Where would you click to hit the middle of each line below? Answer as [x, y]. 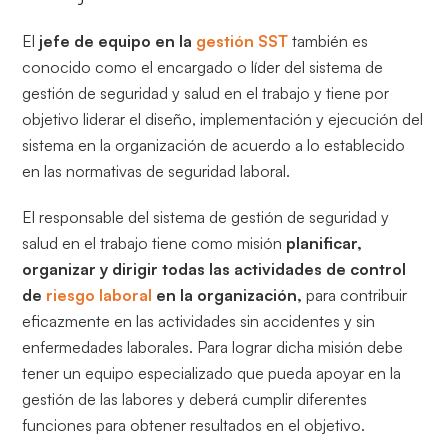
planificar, [322, 242]
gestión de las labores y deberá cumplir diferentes [195, 398]
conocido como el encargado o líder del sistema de [203, 66]
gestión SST [242, 40]
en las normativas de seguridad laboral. [156, 170]
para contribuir [355, 294]
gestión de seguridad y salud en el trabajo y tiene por [206, 92]
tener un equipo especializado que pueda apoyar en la [212, 372]
